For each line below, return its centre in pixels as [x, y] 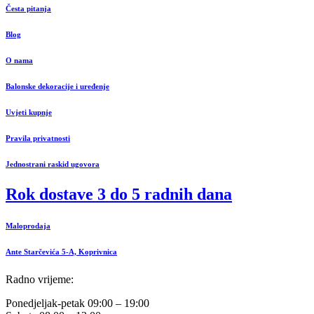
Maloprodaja [28, 226]
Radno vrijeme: [40, 280]
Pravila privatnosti [38, 138]
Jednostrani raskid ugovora [53, 164]
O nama [19, 60]
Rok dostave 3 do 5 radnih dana [119, 194]
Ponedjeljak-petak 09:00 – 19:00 [77, 303]
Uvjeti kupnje [29, 112]
